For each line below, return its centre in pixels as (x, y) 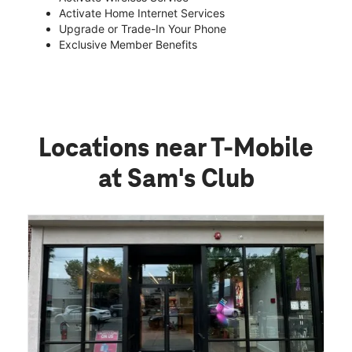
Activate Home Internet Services (142, 13)
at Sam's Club (176, 180)
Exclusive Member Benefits (128, 44)
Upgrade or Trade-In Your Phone (143, 28)
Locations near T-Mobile (176, 149)
